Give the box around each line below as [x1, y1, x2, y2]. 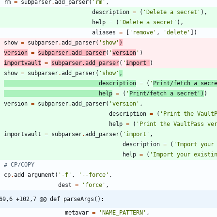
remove [133, 29, 153, 36]
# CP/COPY [4, 161, 34, 169]
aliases [92, 29, 116, 36]
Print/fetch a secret [129, 90, 197, 97]
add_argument [14, 171, 55, 179]
